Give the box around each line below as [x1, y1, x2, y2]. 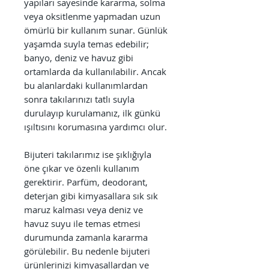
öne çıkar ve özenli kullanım [24, 162, 139, 174]
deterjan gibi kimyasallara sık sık [24, 189, 158, 202]
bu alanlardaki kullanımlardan [24, 79, 148, 91]
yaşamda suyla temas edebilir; [24, 37, 149, 50]
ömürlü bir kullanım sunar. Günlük [24, 23, 168, 36]
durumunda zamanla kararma [24, 231, 148, 243]
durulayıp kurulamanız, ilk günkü [24, 106, 160, 119]
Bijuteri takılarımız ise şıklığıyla [24, 148, 151, 160]
